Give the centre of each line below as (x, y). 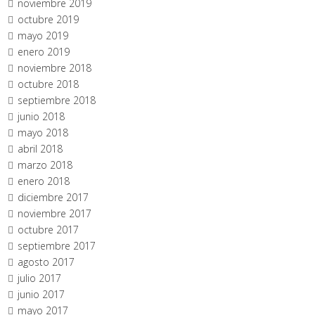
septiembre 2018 (57, 100)
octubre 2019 (49, 19)
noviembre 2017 (55, 213)
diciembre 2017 (53, 197)
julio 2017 (40, 278)
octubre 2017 (49, 229)
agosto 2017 (46, 262)
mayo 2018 (43, 132)
